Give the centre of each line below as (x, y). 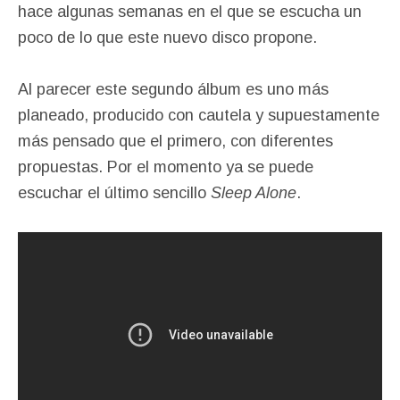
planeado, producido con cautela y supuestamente (199, 115)
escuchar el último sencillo (114, 192)
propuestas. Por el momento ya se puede (166, 167)
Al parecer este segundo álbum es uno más (173, 89)
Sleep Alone (254, 192)
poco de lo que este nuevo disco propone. (167, 37)
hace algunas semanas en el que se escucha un (190, 11)
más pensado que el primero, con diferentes (175, 141)
